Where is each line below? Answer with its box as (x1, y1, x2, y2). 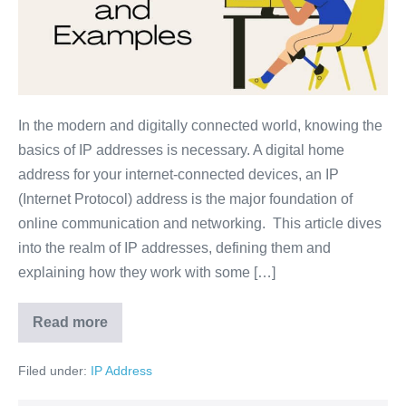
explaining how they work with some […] (18, 265, 275, 281)
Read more (33, 314, 108, 331)
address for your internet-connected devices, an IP (18, 167, 339, 183)
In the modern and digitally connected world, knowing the (18, 118, 382, 134)
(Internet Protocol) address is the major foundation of (18, 191, 353, 208)
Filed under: (18, 363, 87, 379)
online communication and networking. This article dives (18, 216, 382, 232)
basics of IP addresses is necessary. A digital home (18, 142, 344, 159)
